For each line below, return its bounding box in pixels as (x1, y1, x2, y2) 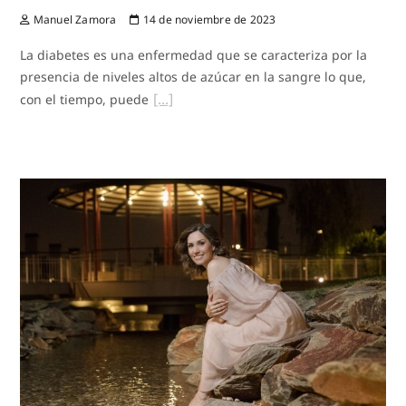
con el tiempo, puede (20, 90, 150, 108)
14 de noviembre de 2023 (140, 11, 276, 27)
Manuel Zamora (30, 11, 117, 27)
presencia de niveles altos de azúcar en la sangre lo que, (20, 67, 367, 85)
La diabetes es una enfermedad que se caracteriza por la (20, 45, 368, 63)
